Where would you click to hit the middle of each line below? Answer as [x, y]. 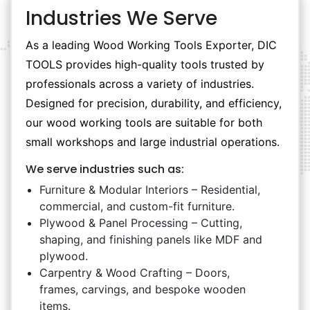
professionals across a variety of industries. [140, 84]
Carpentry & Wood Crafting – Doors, [135, 273]
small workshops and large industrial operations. [153, 142]
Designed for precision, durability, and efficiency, [154, 103]
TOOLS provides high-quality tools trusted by [145, 64]
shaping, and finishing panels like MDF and [151, 239]
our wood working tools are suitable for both [144, 122]
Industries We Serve [121, 18]
